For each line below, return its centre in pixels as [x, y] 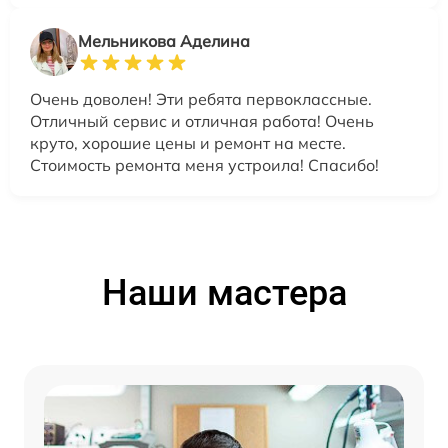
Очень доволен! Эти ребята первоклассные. [201, 98]
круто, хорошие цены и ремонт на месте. [188, 142]
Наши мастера [224, 292]
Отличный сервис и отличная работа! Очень [202, 120]
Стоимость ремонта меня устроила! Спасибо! [204, 164]
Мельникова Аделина [164, 40]
